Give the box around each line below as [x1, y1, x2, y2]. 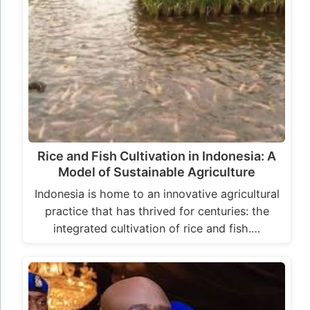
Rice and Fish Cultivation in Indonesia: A [37, 149, 276, 164]
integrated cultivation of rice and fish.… [53, 221, 260, 236]
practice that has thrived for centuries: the [44, 204, 269, 219]
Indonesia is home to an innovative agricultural [34, 187, 280, 201]
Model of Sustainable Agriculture [58, 165, 255, 180]
